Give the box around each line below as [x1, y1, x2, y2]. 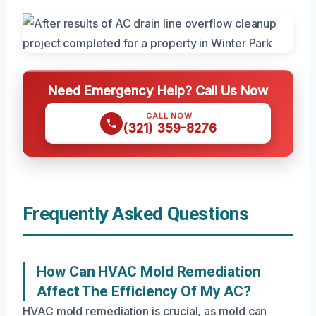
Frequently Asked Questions [23, 203, 249, 225]
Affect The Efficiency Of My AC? [37, 283, 251, 300]
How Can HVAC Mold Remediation [37, 263, 261, 281]
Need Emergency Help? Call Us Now [48, 83, 268, 99]
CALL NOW [146, 111, 193, 121]
